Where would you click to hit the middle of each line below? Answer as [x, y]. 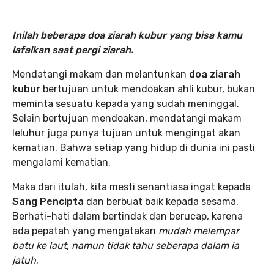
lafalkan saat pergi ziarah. [73, 50]
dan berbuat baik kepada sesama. [161, 202]
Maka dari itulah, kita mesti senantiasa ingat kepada [131, 187]
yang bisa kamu [206, 35]
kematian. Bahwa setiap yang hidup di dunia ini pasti [134, 148]
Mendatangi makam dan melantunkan [101, 74]
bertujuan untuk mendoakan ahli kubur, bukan [148, 89]
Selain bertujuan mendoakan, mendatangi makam [127, 118]
